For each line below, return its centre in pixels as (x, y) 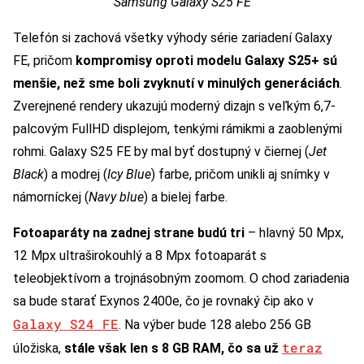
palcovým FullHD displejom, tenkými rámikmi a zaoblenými (178, 129)
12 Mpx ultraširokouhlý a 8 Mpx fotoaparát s (140, 256)
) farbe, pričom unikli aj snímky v (240, 175)
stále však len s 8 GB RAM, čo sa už (173, 349)
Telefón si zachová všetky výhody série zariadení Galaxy (173, 38)
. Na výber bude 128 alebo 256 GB (215, 325)
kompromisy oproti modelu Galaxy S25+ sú (206, 61)
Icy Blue (129, 175)
